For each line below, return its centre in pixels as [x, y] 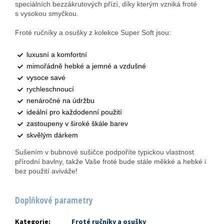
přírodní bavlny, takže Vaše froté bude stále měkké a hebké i [110, 162]
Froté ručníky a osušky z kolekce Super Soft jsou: [93, 33]
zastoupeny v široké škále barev [77, 124]
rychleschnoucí [50, 89]
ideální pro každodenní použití [74, 112]
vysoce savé [46, 78]
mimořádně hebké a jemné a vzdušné [86, 66]
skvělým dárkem [52, 135]
